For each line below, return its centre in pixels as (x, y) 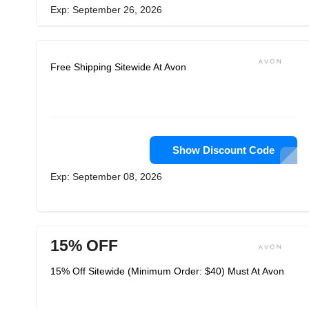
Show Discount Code (223, 150)
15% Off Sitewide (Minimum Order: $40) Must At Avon (167, 271)
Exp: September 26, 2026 (106, 10)
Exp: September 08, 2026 (106, 177)
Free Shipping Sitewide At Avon (118, 67)
